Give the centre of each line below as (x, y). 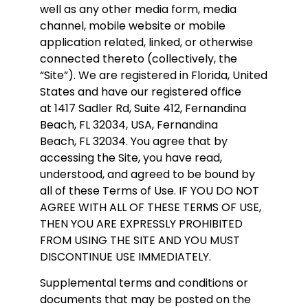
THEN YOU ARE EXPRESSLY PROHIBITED (141, 223)
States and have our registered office (141, 91)
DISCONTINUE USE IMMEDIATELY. (125, 256)
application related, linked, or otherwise (146, 42)
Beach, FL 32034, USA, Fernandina (129, 124)
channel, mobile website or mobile (133, 25)
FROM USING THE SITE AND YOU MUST (140, 240)
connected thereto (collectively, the (139, 58)
